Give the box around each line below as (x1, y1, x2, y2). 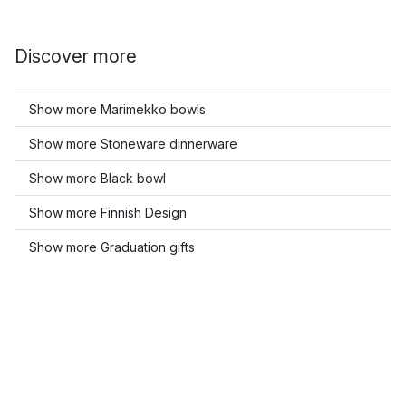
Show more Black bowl (29, 170, 166, 186)
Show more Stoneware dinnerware (29, 136, 237, 151)
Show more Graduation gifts (29, 239, 195, 255)
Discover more (14, 45, 137, 67)
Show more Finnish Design (29, 205, 187, 220)
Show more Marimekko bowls (29, 101, 206, 117)
